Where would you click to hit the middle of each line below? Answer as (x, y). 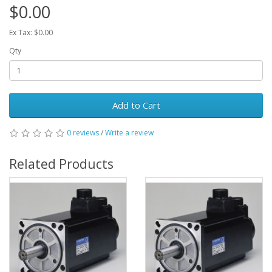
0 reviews (83, 133)
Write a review (129, 133)
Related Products (61, 164)
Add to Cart (136, 105)
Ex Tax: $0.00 (31, 32)
